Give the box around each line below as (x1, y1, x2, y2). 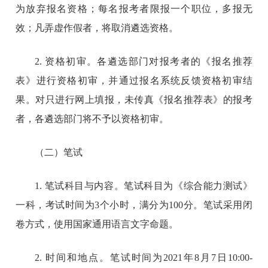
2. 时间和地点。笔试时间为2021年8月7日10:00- (35, 252, 252, 263)
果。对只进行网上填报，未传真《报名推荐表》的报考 (16, 94, 252, 105)
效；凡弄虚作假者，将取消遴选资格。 (16, 22, 179, 33)
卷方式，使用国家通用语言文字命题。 (16, 218, 179, 229)
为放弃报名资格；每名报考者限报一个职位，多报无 (16, 3, 252, 14)
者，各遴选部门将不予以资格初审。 (16, 113, 169, 124)
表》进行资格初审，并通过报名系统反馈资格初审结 (16, 75, 252, 86)
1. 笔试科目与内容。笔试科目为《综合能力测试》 (35, 180, 252, 191)
